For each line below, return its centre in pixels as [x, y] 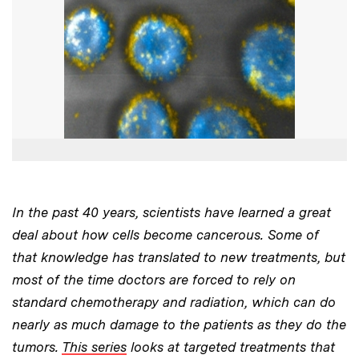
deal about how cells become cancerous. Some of [165, 234]
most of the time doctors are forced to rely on [154, 279]
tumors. [37, 347]
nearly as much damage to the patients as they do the [179, 324]
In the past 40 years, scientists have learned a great [171, 212]
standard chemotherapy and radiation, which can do [174, 302]
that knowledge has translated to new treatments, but [179, 257]
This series [94, 347]
